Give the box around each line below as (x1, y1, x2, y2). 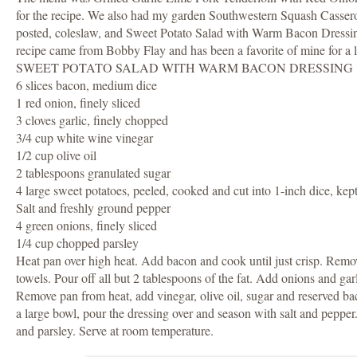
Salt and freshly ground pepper (16, 199, 171, 217)
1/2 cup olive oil (16, 147, 97, 164)
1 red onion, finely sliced (16, 94, 141, 112)
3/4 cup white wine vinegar (16, 129, 154, 147)
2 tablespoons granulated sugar (16, 164, 171, 182)
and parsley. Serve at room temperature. (16, 322, 214, 339)
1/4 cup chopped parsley (16, 234, 139, 252)
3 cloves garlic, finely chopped (16, 112, 169, 129)
